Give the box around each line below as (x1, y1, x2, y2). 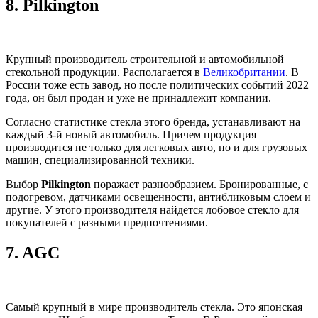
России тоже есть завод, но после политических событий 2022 (6, 78, 309, 91)
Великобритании (203, 65, 285, 78)
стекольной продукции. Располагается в (6, 65, 203, 78)
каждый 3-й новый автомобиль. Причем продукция (6, 128, 256, 141)
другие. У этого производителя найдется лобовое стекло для (6, 203, 299, 216)
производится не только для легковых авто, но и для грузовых (6, 141, 307, 153)
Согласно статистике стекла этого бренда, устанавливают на (6, 115, 300, 128)
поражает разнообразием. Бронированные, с (91, 177, 308, 190)
